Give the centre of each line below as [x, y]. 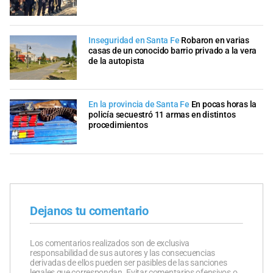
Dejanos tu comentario [89, 211]
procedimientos [118, 126]
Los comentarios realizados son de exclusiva [110, 243]
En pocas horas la [224, 105]
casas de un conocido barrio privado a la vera [173, 51]
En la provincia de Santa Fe [139, 105]
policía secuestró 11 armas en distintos [162, 115]
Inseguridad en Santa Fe [134, 40]
